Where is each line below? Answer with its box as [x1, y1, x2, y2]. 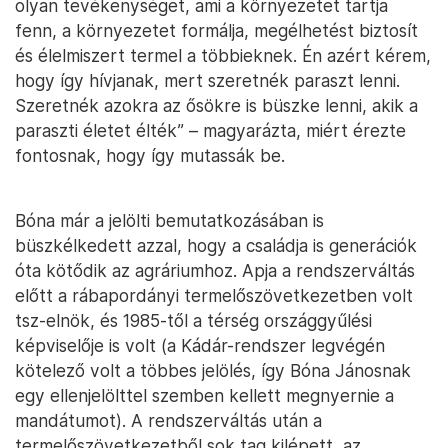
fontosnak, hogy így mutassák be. [15, 145, 285, 167]
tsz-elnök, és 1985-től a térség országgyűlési [15, 310, 372, 332]
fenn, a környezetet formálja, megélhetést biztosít [15, 20, 418, 42]
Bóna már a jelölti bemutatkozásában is [15, 210, 324, 232]
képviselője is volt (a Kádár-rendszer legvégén [15, 335, 385, 357]
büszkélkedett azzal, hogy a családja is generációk [15, 235, 417, 257]
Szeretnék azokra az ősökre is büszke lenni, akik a [15, 95, 418, 117]
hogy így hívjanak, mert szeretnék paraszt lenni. [15, 70, 400, 92]
